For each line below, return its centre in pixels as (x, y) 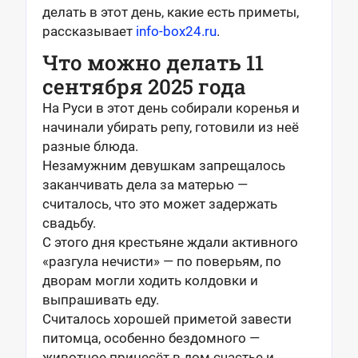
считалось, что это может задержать (160, 204)
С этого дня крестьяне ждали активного (170, 242)
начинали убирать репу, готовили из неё (171, 127)
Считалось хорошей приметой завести (167, 319)
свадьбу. (69, 223)
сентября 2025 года (144, 86)
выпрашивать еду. (101, 300)
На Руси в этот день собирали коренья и (171, 108)
